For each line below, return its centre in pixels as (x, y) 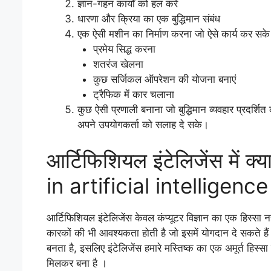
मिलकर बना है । (77, 263)
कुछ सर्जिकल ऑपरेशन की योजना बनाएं (164, 79)
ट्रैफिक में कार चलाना (133, 94)
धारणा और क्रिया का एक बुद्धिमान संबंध (149, 18)
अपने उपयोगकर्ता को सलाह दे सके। (143, 124)
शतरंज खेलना (118, 64)
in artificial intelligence (157, 186)
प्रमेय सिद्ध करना (124, 49)
